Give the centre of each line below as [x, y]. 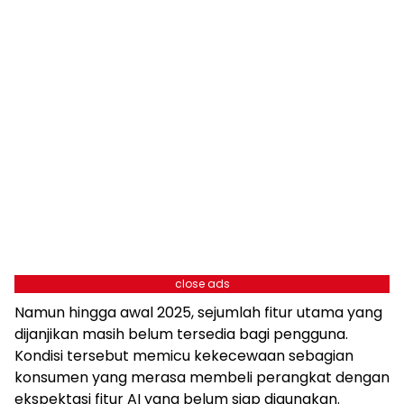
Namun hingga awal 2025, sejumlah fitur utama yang [198, 313]
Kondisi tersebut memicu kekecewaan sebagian [184, 356]
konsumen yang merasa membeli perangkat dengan [202, 378]
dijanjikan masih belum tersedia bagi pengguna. [181, 335]
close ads [202, 284]
